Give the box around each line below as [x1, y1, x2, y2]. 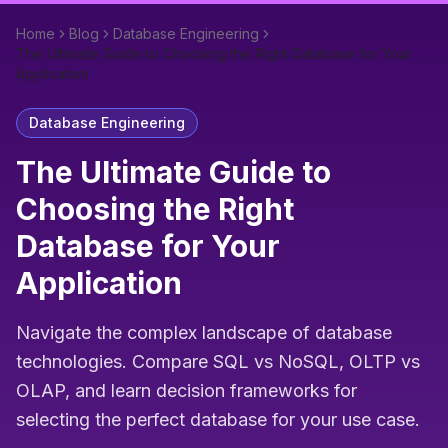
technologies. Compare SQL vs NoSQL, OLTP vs [16, 351, 420, 372]
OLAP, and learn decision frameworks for [16, 380, 357, 401]
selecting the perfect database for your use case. [16, 409, 420, 430]
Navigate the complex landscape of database [16, 322, 392, 343]
